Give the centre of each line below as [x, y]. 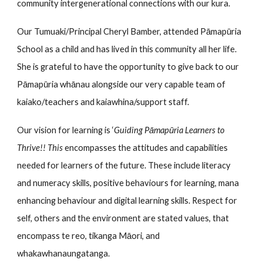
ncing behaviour [67, 200]
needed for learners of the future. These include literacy [124, 165]
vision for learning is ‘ [73, 130]
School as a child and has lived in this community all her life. [127, 49]
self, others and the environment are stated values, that [123, 218]
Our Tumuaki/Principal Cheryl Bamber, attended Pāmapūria [129, 31]
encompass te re [49, 236]
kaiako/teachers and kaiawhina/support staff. [103, 102]
